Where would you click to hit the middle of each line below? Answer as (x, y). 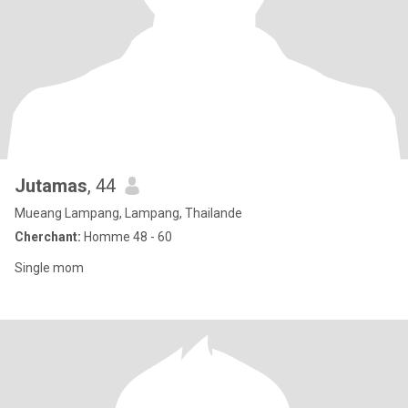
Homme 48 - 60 (127, 237)
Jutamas (51, 186)
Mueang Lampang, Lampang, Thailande (128, 213)
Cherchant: (48, 237)
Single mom (49, 268)
